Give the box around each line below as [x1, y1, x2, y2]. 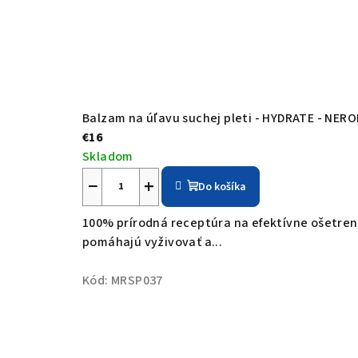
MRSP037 [111, 271, 163, 289]
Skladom [82, 147, 133, 165]
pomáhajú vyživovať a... [82, 233, 223, 251]
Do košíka [198, 178, 247, 195]
